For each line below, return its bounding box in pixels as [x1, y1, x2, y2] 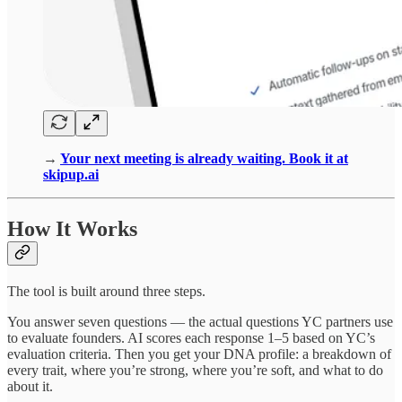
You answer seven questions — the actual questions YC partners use [7, 314, 393, 330]
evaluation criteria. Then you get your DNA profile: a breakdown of [7, 346, 391, 363]
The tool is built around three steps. [7, 284, 205, 300]
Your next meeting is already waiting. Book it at [60, 151, 348, 167]
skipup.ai [43, 167, 99, 183]
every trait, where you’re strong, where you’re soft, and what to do [7, 363, 383, 379]
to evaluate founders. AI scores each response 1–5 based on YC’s [7, 330, 375, 346]
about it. [7, 379, 53, 395]
